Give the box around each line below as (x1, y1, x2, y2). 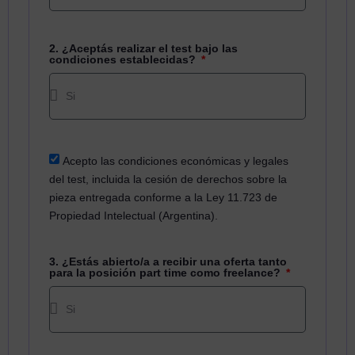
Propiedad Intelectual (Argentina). (49, 208, 218, 222)
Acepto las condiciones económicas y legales (63, 154, 288, 167)
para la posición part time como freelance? (49, 265, 284, 279)
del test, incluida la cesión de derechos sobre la (49, 172, 287, 185)
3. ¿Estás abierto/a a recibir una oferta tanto (49, 254, 287, 268)
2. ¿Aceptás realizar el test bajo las (49, 41, 238, 55)
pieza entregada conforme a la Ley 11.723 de (49, 190, 277, 204)
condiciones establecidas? (49, 52, 199, 66)
